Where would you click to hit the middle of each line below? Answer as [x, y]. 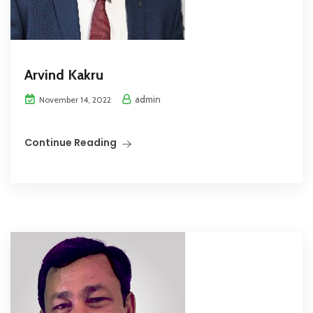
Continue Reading [71, 143]
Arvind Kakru [64, 75]
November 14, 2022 [74, 100]
